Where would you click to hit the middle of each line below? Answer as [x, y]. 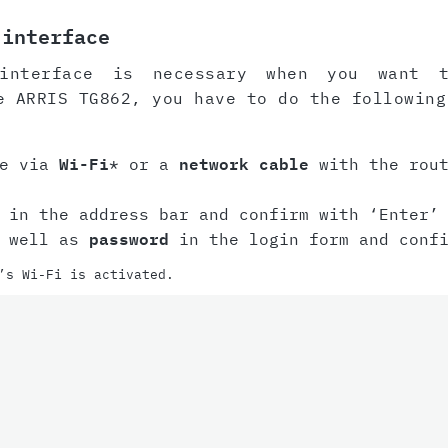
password [128, 239]
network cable [243, 164]
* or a [143, 164]
